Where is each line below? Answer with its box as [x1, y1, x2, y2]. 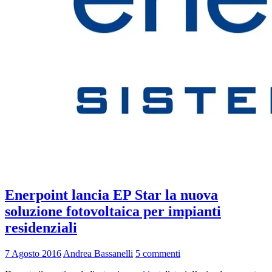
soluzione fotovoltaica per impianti [5, 203, 221, 219]
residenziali [5, 219, 77, 236]
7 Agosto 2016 [5, 248, 61, 259]
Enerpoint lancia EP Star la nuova [5, 186, 218, 203]
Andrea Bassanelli [63, 248, 133, 259]
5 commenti [135, 248, 180, 259]
